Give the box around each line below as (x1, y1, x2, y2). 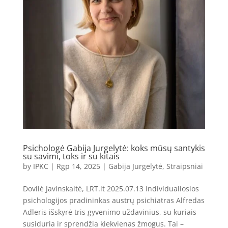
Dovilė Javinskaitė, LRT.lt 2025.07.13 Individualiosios (22, 183, 199, 193)
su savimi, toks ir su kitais (22, 150, 120, 162)
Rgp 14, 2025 (56, 161, 100, 171)
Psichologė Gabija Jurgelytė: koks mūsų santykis (22, 142, 205, 154)
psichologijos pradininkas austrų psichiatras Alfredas (22, 195, 205, 205)
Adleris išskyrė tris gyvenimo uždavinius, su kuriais (22, 207, 196, 217)
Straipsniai (166, 161, 203, 171)
